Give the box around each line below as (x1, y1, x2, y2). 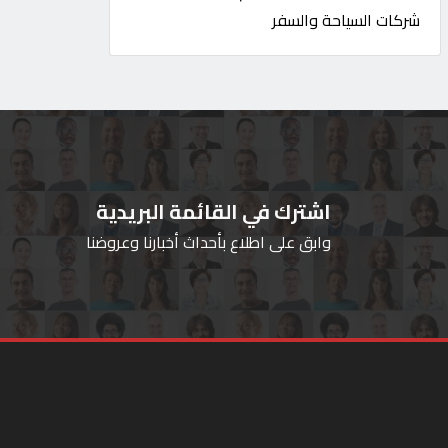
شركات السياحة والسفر (272, 5, 421, 35)
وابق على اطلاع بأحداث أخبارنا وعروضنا (86, 227, 331, 257)
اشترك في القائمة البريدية (96, 193, 331, 230)
